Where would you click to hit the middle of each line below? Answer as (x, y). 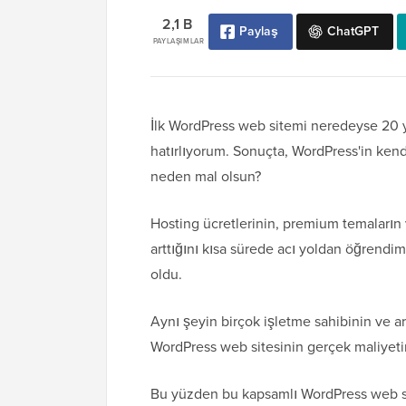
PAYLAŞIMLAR (179, 41)
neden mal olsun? (206, 177)
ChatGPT (353, 32)
